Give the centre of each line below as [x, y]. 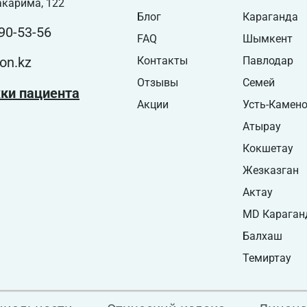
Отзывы [157, 83]
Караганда [270, 17]
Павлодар [268, 61]
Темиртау [267, 258]
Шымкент [267, 39]
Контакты [162, 61]
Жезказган [270, 171]
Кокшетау [268, 149]
